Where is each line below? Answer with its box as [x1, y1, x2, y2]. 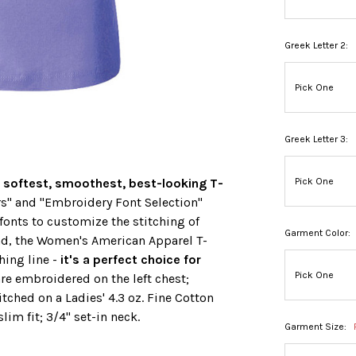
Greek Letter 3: [284, 133, 349, 145]
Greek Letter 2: [284, 40, 349, 52]
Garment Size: [284, 321, 350, 333]
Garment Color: [284, 227, 354, 239]
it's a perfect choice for [60, 252, 201, 268]
